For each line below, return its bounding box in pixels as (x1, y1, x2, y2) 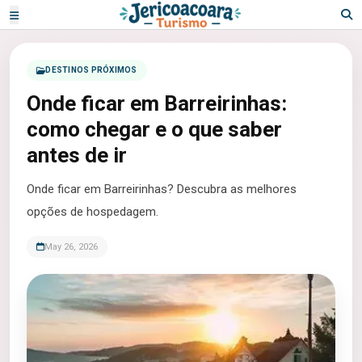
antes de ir (27, 143, 127, 167)
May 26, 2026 (44, 242, 98, 252)
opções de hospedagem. (27, 204, 158, 219)
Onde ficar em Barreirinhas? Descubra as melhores (27, 182, 297, 196)
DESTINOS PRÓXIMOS (45, 65, 137, 74)
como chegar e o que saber (27, 117, 282, 141)
